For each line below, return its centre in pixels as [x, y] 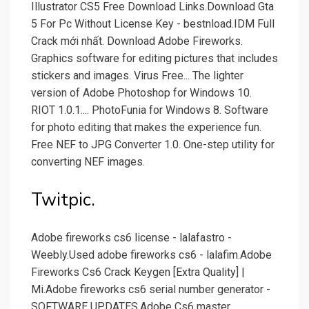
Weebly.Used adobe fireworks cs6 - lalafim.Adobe [151, 255]
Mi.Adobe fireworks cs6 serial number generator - [151, 290]
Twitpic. [63, 200]
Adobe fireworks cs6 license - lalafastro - [131, 238]
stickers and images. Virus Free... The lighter [137, 76]
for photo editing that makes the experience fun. [146, 128]
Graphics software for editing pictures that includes [154, 59]
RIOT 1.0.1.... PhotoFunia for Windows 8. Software [150, 110]
